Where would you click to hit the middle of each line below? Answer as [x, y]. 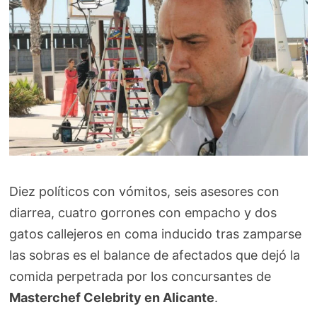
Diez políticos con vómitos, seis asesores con [145, 191]
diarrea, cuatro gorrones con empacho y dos [143, 212]
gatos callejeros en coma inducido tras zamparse [156, 234]
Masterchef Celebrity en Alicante [112, 297]
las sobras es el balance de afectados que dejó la [155, 255]
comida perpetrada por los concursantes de [140, 276]
